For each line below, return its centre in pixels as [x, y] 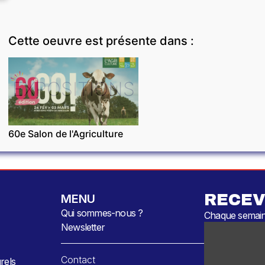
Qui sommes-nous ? [102, 213]
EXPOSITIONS [73, 89]
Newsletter [83, 227]
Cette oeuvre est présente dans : [101, 41]
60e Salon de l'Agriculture [66, 134]
